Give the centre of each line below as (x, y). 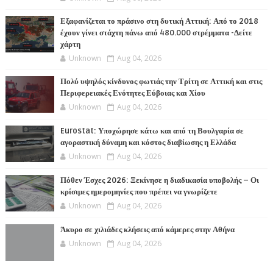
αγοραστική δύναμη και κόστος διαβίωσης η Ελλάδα (148, 143)
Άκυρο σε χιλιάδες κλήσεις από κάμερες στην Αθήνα (147, 230)
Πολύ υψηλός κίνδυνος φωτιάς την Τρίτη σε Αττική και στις (161, 82)
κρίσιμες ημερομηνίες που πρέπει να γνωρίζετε (139, 192)
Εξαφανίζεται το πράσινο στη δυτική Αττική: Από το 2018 (159, 22)
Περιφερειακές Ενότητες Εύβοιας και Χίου (133, 94)
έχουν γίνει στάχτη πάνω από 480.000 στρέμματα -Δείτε (156, 33)
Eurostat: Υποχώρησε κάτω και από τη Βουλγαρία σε (152, 131)
